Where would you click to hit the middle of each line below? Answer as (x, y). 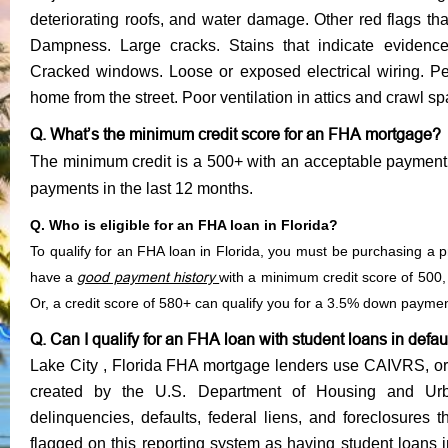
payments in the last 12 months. (141, 188)
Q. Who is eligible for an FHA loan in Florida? (184, 224)
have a (54, 276)
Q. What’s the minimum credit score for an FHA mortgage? (235, 133)
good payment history (146, 276)
